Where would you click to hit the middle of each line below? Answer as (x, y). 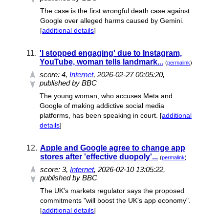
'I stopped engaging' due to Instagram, (111, 53)
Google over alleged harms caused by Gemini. (112, 21)
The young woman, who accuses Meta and (106, 96)
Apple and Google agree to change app (113, 148)
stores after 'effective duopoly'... (99, 157)
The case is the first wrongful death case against (115, 11)
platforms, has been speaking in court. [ (101, 115)
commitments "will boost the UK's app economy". (115, 200)
